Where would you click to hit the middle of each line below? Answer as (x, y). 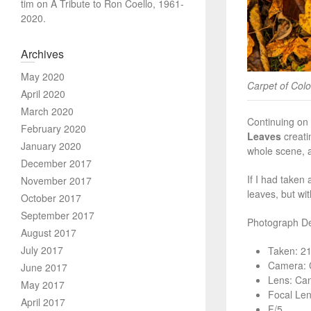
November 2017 (56, 180)
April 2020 (43, 94)
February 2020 (53, 128)
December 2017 (56, 163)
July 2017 (42, 250)
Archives (42, 54)
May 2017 (43, 285)
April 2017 (43, 302)
